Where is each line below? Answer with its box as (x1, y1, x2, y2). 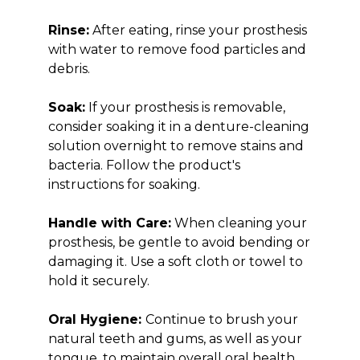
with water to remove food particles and (48, 42, 306, 57)
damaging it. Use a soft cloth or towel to (48, 254, 303, 269)
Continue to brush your (145, 312, 298, 327)
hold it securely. (48, 273, 149, 288)
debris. (48, 61, 90, 76)
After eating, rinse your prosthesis (89, 22, 307, 38)
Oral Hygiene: (48, 312, 145, 327)
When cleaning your (171, 215, 307, 231)
